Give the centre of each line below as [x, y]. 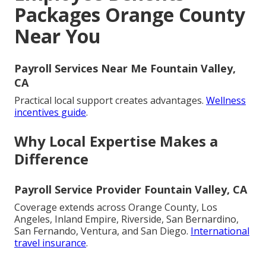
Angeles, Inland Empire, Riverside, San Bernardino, [126, 219]
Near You [58, 36]
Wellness [226, 101]
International [220, 231]
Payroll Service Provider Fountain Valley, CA [131, 190]
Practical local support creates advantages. [110, 101]
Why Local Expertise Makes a [116, 141]
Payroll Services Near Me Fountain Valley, [125, 69]
